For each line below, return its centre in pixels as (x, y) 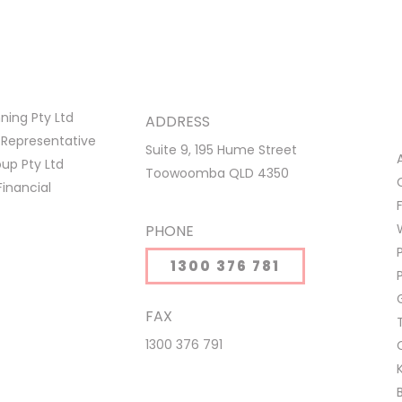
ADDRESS (177, 121)
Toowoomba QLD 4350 (217, 173)
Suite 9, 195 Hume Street (221, 149)
